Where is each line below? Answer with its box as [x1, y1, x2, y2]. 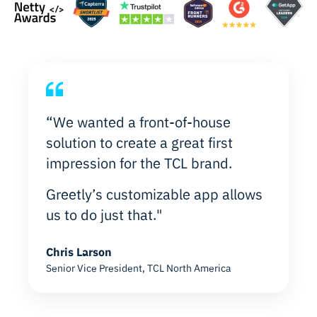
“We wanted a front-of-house [46, 112, 231, 132]
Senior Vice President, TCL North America [46, 261, 231, 275]
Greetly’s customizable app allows [46, 184, 263, 204]
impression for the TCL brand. [46, 153, 232, 173]
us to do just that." [46, 204, 162, 224]
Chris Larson [46, 244, 112, 259]
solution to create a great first [46, 132, 233, 152]
